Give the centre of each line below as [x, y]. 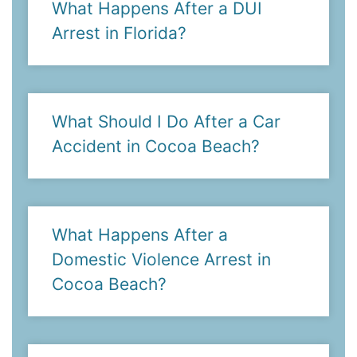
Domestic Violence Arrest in [161, 259]
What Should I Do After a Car [166, 121]
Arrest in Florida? [119, 33]
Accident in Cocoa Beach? [156, 146]
